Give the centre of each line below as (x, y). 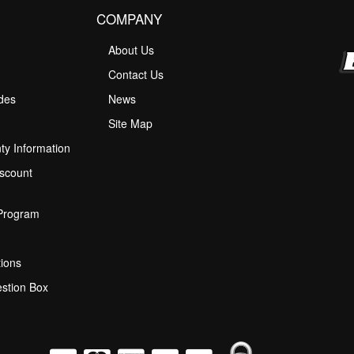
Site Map (130, 123)
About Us (131, 50)
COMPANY (129, 19)
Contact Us (136, 74)
